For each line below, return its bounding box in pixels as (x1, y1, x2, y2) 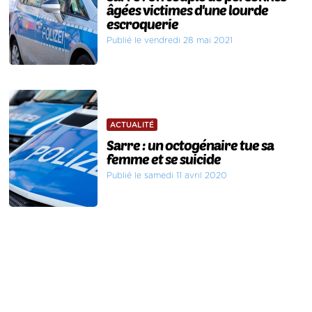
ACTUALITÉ (110, 121, 155, 130)
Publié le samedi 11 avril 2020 (107, 171, 228, 180)
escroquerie (107, 15, 179, 33)
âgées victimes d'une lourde (107, 1, 269, 19)
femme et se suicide (107, 150, 221, 168)
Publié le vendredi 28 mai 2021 (107, 36, 233, 45)
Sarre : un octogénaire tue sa (107, 136, 274, 154)
